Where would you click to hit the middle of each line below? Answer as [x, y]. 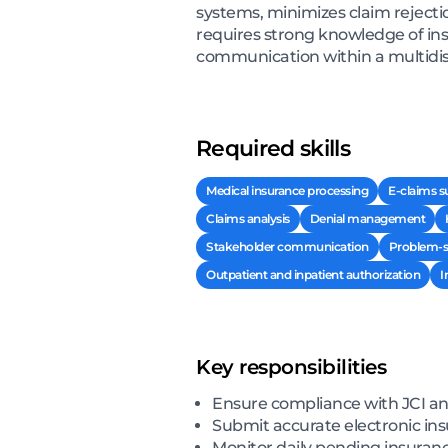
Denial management [367, 218]
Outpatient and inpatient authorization [313, 274]
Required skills [273, 148]
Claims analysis [248, 218]
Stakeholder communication [287, 246]
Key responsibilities [291, 366]
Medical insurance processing [287, 190]
